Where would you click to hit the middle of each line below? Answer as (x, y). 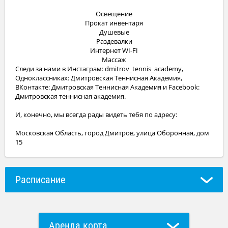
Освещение (114, 14)
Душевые (114, 32)
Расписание (40, 180)
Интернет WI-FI (114, 50)
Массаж (114, 60)
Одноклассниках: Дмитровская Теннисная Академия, (99, 78)
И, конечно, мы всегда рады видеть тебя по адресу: (96, 115)
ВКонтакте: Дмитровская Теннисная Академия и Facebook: (107, 87)
